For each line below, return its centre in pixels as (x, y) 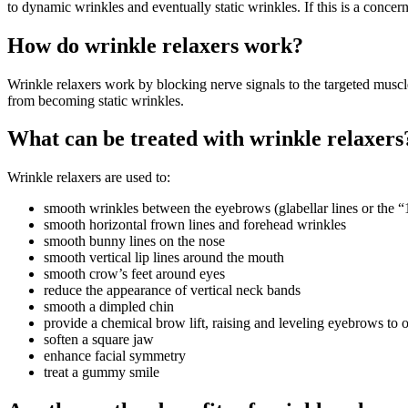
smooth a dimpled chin (109, 307)
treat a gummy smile (102, 372)
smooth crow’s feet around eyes (134, 274)
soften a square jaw (99, 340)
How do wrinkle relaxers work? (155, 45)
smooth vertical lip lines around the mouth (164, 258)
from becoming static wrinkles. (96, 100)
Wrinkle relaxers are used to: (89, 178)
